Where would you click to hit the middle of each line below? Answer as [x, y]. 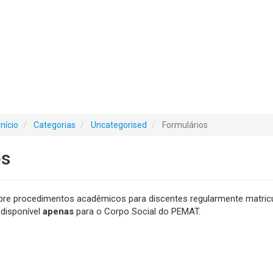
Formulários [185, 125]
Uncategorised [119, 125]
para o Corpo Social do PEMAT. [137, 212]
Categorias [55, 125]
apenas [58, 212]
